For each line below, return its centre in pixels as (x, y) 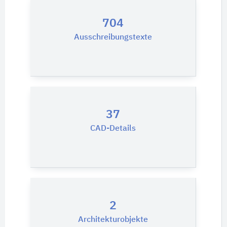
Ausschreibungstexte (113, 37)
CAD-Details (113, 129)
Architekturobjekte (113, 220)
